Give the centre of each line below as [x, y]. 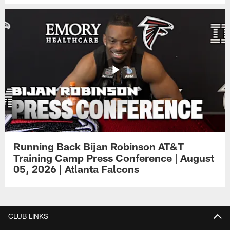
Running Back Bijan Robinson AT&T [99, 147]
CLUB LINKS [28, 216]
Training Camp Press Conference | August [114, 158]
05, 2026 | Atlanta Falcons [76, 169]
